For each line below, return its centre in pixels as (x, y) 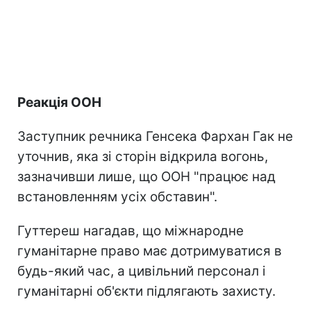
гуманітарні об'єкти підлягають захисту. (146, 291)
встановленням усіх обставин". (117, 196)
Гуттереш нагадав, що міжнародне (131, 230)
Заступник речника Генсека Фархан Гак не (155, 136)
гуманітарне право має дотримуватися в (150, 251)
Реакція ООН (59, 102)
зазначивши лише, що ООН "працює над (146, 176)
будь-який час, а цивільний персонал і (142, 271)
